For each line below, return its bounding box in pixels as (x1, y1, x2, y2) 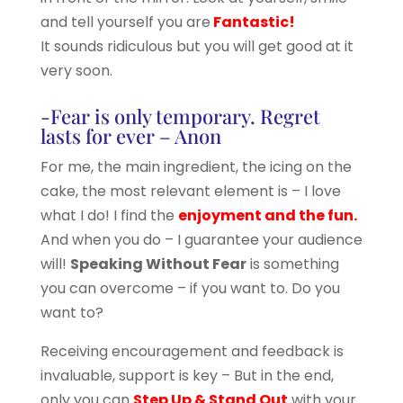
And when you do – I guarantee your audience (40, 228, 363, 250)
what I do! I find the (40, 204, 178, 226)
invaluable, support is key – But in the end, (40, 364, 334, 386)
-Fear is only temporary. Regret (40, 102, 320, 130)
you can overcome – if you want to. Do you (40, 277, 340, 299)
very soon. (40, 59, 112, 81)
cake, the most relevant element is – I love (40, 180, 341, 201)
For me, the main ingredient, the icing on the (40, 156, 352, 177)
